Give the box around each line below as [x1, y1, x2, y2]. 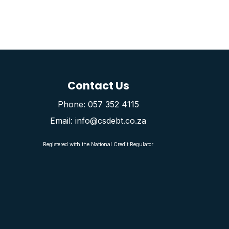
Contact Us [67, 78, 129, 93]
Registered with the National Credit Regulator [43, 141, 154, 147]
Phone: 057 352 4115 [57, 99, 139, 109]
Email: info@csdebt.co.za [50, 115, 147, 126]
